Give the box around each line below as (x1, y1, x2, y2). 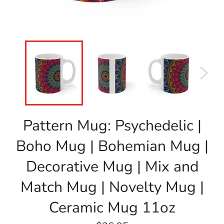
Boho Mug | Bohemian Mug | (15, 136, 208, 156)
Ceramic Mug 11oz (48, 197, 175, 218)
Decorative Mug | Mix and (25, 156, 198, 177)
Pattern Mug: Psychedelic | (22, 115, 201, 136)
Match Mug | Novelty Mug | (20, 177, 204, 197)
